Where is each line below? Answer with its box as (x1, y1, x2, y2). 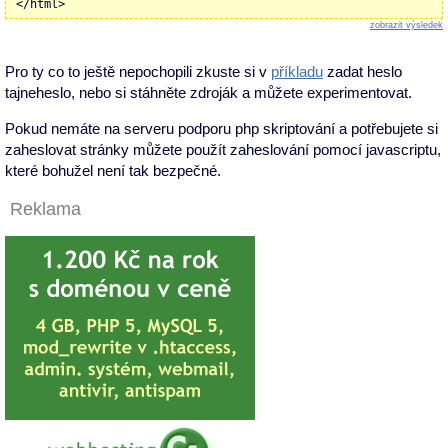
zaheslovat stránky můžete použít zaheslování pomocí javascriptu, (5, 140, 441, 158)
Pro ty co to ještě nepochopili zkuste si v (5, 62, 271, 80)
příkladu (271, 62, 323, 80)
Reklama (10, 197, 81, 219)
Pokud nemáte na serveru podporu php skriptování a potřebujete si (5, 119, 438, 137)
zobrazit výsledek (370, 19, 443, 30)
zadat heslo (323, 62, 402, 80)
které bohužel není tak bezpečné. (5, 161, 221, 179)
